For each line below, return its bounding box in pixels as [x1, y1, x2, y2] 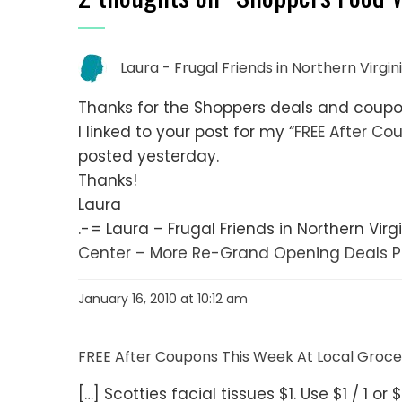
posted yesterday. [78, 145, 219, 168]
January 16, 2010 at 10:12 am [78, 290, 248, 309]
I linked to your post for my [78, 121, 289, 144]
